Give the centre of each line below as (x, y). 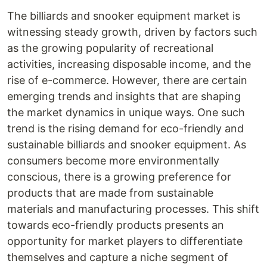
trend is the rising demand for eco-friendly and (125, 128)
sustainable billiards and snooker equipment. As (127, 145)
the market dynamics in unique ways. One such (126, 112)
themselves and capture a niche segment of (118, 257)
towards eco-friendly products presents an (116, 225)
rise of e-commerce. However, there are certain (127, 80)
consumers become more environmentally (113, 161)
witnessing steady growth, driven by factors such (132, 32)
